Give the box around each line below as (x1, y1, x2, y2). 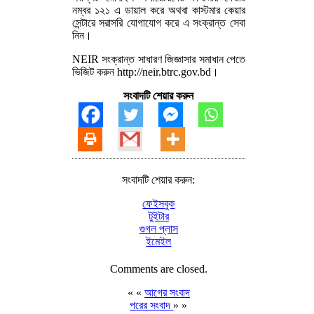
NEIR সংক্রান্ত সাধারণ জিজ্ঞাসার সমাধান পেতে (72, 53, 245, 65)
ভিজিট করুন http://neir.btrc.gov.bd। (72, 65, 219, 78)
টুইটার (148, 210, 169, 222)
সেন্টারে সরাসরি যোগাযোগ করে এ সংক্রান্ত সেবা (72, 16, 245, 29)
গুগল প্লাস (139, 222, 178, 235)
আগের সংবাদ (144, 286, 190, 299)
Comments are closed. (109, 262, 207, 275)
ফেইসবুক (142, 197, 175, 210)
